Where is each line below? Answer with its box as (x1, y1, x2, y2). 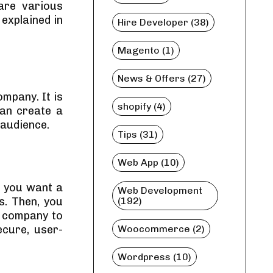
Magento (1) (117, 44, 174, 56)
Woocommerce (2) (117, 223, 205, 235)
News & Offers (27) (117, 73, 206, 84)
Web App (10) (117, 157, 179, 168)
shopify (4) (117, 101, 166, 112)
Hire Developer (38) (117, 16, 209, 28)
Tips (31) (117, 129, 158, 140)
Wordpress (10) (117, 251, 191, 263)
